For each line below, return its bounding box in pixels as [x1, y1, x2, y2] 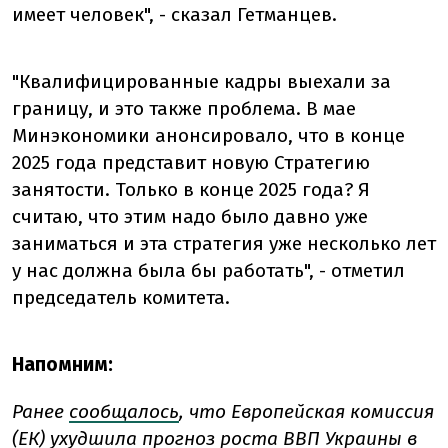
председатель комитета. [12, 286, 230, 310]
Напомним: [12, 353, 113, 377]
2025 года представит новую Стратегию [12, 151, 370, 175]
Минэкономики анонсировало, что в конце [12, 124, 405, 148]
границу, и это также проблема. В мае [12, 97, 356, 121]
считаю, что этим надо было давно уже [12, 205, 368, 229]
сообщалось [69, 400, 179, 424]
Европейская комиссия [231, 400, 434, 424]
